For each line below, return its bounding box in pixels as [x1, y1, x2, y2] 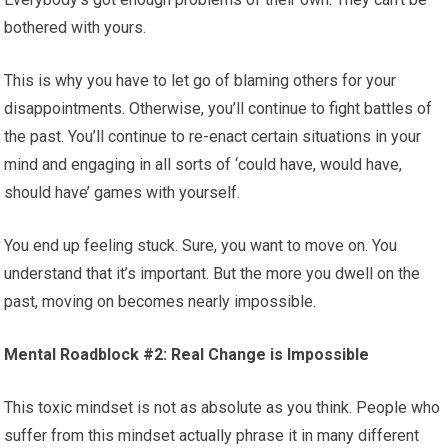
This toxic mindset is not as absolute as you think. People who [4, 398, 441, 418]
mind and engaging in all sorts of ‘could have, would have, [4, 155, 403, 175]
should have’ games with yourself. [4, 183, 241, 203]
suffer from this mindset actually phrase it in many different [4, 426, 420, 446]
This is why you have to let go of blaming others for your [4, 71, 397, 91]
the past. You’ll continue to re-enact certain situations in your [4, 127, 422, 147]
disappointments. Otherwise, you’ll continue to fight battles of [4, 99, 433, 119]
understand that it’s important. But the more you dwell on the [4, 264, 421, 284]
